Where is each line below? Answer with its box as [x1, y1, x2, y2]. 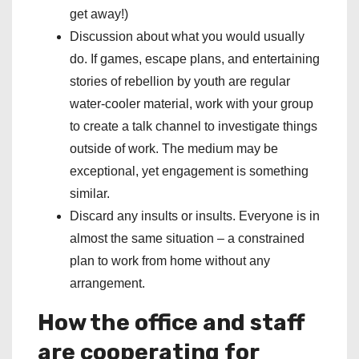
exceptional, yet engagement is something [70, 164, 309, 179]
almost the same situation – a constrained [70, 232, 305, 246]
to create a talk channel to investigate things [70, 119, 317, 134]
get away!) [70, 7, 128, 22]
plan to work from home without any [70, 254, 270, 268]
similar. [70, 187, 110, 201]
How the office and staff [38, 309, 305, 337]
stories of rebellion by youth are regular [70, 75, 290, 89]
